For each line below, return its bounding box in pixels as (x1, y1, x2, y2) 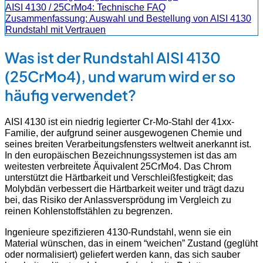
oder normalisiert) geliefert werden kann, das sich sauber (5, 248, 240, 259)
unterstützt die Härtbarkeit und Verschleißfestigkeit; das (5, 172, 233, 183)
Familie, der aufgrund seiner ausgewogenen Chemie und (5, 127, 242, 139)
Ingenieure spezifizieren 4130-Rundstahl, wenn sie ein (5, 226, 231, 237)
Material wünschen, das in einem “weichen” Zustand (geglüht (5, 237, 258, 248)
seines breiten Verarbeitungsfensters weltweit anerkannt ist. (5, 139, 251, 150)
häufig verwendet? (5, 85, 136, 104)
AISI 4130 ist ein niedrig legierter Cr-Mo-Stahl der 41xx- (5, 116, 234, 127)
